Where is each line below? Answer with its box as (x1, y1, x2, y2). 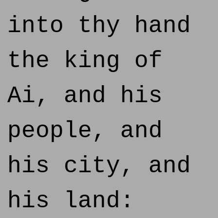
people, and (7, 118, 163, 144)
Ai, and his (7, 83, 163, 109)
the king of (7, 48, 163, 74)
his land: (7, 188, 134, 214)
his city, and (7, 153, 191, 179)
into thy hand (7, 13, 191, 39)
